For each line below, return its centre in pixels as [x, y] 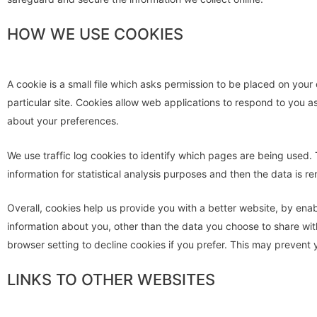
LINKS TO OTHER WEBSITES [111, 280]
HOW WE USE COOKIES [95, 34]
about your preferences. [63, 121]
